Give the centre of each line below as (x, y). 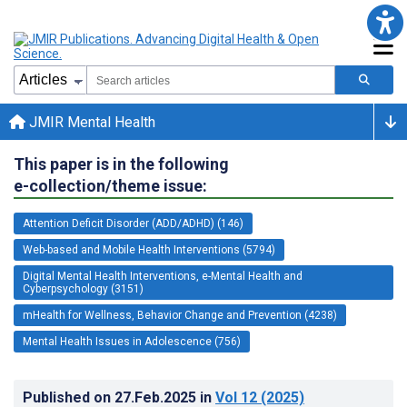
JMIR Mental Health (90, 122)
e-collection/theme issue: (110, 185)
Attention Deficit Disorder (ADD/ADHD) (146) (133, 223)
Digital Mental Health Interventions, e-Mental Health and (163, 276)
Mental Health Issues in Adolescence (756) (132, 341)
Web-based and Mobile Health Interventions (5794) (149, 249)
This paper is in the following (121, 164)
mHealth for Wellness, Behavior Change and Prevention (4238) (180, 315)
